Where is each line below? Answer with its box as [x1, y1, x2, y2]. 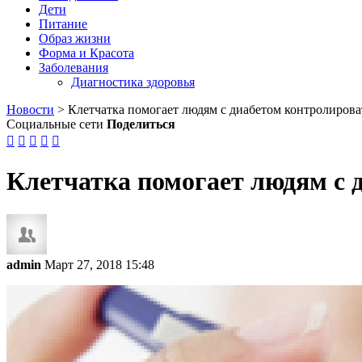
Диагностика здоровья [71, 75, 195, 89]
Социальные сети [6, 117, 103, 131]
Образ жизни [39, 32, 111, 45]
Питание [39, 17, 87, 31]
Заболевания [39, 61, 108, 74]
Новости [6, 103, 54, 116]
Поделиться [107, 117, 175, 131]
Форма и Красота [39, 46, 134, 60]
